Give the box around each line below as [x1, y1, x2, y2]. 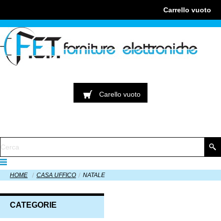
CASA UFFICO [37, 172, 76, 179]
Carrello [163, 6, 191, 14]
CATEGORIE [10, 200, 57, 209]
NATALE [83, 172, 105, 179]
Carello [99, 90, 123, 98]
